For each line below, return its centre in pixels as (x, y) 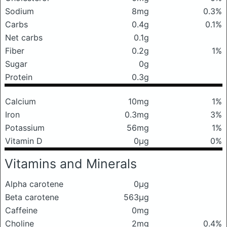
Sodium (20, 11)
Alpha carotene (34, 184)
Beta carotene (32, 197)
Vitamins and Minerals (71, 164)
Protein (19, 77)
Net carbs (24, 37)
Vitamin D (24, 141)
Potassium (25, 128)
